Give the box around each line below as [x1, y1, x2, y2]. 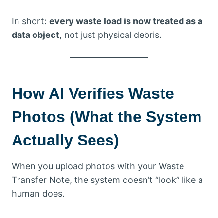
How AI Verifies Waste [12, 85, 174, 102]
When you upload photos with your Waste [12, 161, 184, 171]
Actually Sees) [12, 131, 119, 149]
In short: [12, 16, 49, 26]
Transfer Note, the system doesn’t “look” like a [12, 175, 203, 185]
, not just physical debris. [59, 30, 162, 40]
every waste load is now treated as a [49, 16, 202, 26]
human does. [12, 188, 65, 199]
